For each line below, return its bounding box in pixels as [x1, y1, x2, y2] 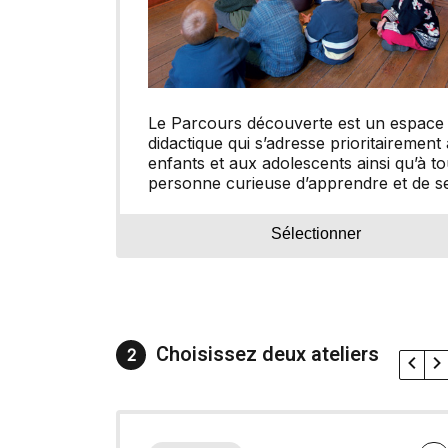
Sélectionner [271, 225, 361, 242]
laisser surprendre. [148, 193, 291, 214]
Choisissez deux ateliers [156, 340, 379, 369]
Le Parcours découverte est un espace [148, 113, 444, 134]
